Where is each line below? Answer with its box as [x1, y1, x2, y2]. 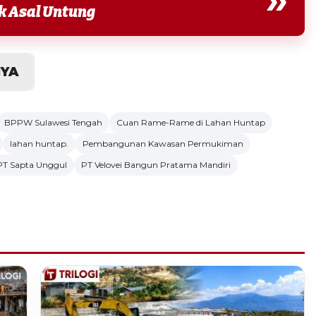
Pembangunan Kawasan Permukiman [83, 138, 243, 149]
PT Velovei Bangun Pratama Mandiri [81, 159, 231, 170]
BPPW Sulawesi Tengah [4, 116, 102, 128]
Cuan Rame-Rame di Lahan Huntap [116, 116, 265, 128]
